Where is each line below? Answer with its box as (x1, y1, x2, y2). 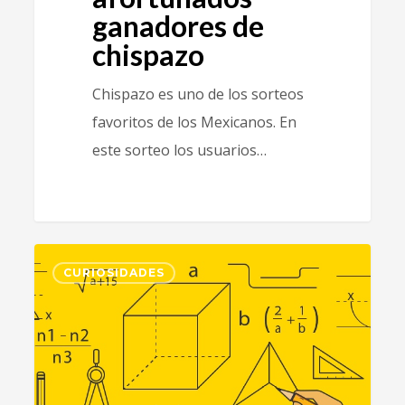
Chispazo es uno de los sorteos (91, 83, 304, 104)
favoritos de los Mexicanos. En (91, 111, 297, 132)
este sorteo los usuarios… (91, 139, 267, 160)
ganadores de (91, 7, 264, 43)
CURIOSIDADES (63, 266, 165, 279)
